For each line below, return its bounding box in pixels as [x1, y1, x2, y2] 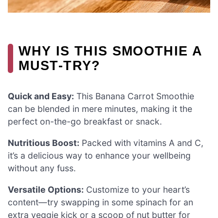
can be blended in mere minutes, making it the [8, 104, 192, 114]
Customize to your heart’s [84, 184, 190, 195]
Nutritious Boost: [8, 138, 79, 148]
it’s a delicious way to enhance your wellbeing [8, 150, 191, 161]
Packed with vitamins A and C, [79, 138, 203, 148]
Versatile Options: [8, 184, 84, 195]
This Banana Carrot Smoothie [74, 91, 194, 102]
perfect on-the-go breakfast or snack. [8, 116, 162, 127]
